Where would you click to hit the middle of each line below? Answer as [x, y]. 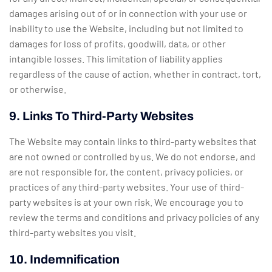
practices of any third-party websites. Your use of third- [127, 187]
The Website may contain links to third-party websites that [133, 141]
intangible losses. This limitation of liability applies [116, 59]
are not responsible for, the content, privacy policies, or [126, 172]
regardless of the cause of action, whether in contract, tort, [135, 74]
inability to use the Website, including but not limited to [126, 29]
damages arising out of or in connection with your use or [128, 13]
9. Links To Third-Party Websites [101, 116]
